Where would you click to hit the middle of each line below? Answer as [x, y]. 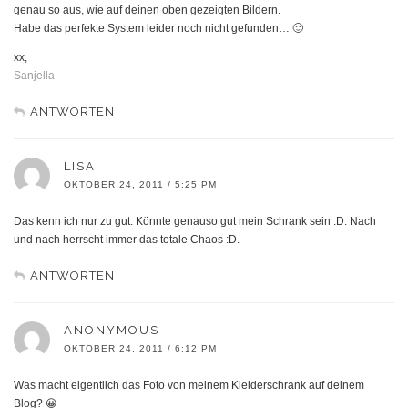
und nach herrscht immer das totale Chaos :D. [127, 239]
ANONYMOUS [112, 330]
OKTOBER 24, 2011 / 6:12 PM [140, 348]
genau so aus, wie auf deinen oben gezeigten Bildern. [147, 10]
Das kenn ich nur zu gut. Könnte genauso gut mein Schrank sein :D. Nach [195, 221]
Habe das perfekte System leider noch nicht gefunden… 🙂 [158, 28]
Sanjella [34, 75]
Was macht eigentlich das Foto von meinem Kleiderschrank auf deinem [189, 385]
